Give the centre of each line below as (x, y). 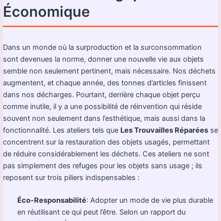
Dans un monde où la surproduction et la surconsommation (102, 48)
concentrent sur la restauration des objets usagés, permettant (106, 142)
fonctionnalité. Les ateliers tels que (62, 130)
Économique (46, 12)
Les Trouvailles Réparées (164, 130)
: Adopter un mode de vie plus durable (150, 201)
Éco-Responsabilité (52, 201)
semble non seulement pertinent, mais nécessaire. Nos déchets (109, 71)
